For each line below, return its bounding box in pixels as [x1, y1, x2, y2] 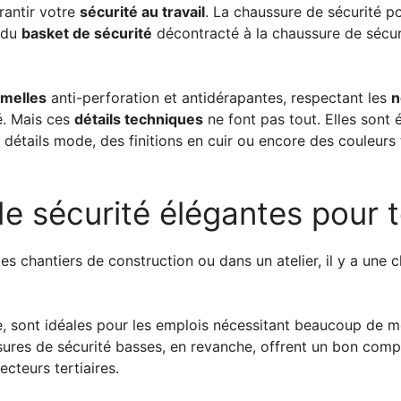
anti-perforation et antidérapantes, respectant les [47, 88, 391, 107]
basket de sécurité [21, 23, 152, 42]
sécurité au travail [80, 2, 205, 21]
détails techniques [74, 109, 203, 128]
